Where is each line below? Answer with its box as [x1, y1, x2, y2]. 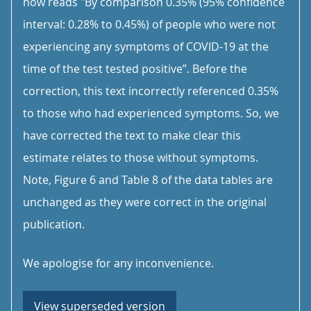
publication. [23, 217, 85, 232]
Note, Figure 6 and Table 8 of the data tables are [23, 172, 273, 187]
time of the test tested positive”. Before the [23, 61, 247, 76]
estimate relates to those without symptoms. [23, 150, 258, 165]
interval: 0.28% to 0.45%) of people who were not [23, 17, 276, 32]
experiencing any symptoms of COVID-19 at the [23, 39, 269, 54]
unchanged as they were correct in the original [23, 194, 267, 210]
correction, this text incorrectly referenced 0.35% [23, 83, 278, 99]
